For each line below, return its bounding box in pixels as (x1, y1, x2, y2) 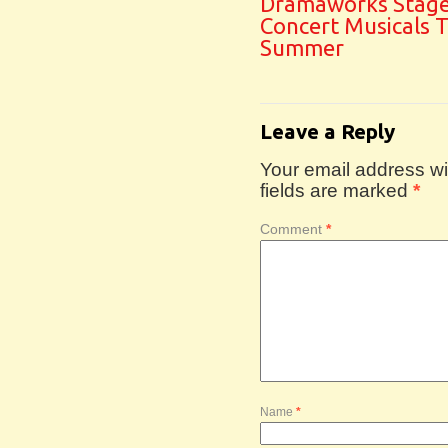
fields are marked (260, 180, 413, 201)
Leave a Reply (260, 120, 395, 143)
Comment (260, 221, 326, 237)
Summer (260, 35, 344, 60)
